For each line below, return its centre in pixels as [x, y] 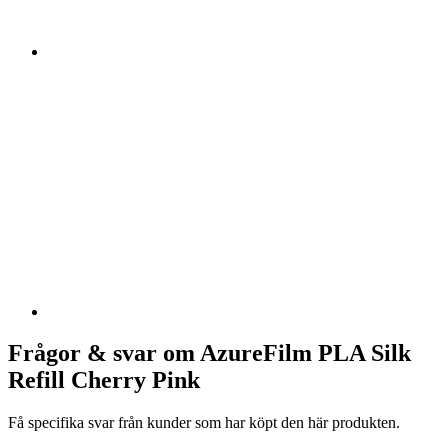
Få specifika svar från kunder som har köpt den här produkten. [204, 423]
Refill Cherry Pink [104, 380]
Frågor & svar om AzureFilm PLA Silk [209, 353]
